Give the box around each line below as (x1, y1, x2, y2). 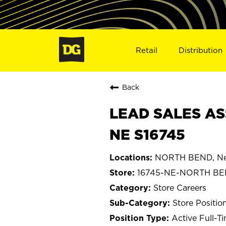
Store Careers (153, 183, 206, 192)
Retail (135, 45, 157, 54)
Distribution (179, 45, 223, 54)
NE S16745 (109, 126, 185, 142)
